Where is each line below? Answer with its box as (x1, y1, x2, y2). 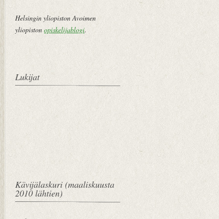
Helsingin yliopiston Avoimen (15, 13, 96, 22)
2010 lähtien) (15, 187, 63, 199)
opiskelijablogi (44, 25, 85, 34)
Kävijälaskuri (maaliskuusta (15, 178, 114, 190)
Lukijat (15, 71, 40, 83)
